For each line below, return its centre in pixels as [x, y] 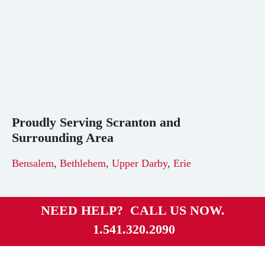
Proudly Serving [59, 122]
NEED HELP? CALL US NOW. [132, 211]
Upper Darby [140, 164]
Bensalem [33, 164]
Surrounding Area [63, 138]
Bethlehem [83, 164]
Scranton [131, 122]
